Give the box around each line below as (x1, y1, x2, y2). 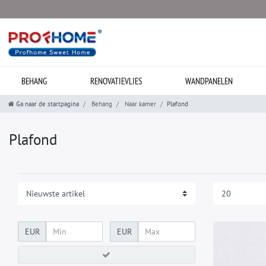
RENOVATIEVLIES (90, 75, 142, 87)
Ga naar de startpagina (16, 100, 79, 108)
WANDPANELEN (185, 75, 233, 87)
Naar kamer (123, 100, 156, 108)
